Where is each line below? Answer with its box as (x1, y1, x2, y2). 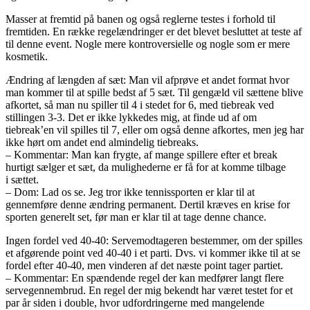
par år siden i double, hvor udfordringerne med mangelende (6, 296, 264, 309)
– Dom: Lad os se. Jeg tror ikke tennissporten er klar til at (6, 185, 255, 198)
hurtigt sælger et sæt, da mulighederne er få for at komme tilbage (6, 161, 286, 173)
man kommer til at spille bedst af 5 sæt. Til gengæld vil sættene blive (6, 86, 303, 98)
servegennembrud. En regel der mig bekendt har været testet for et (6, 284, 293, 296)
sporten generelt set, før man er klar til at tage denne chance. (6, 210, 266, 223)
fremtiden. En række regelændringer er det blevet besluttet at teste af (6, 25, 302, 37)
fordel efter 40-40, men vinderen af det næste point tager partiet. (6, 259, 283, 271)
